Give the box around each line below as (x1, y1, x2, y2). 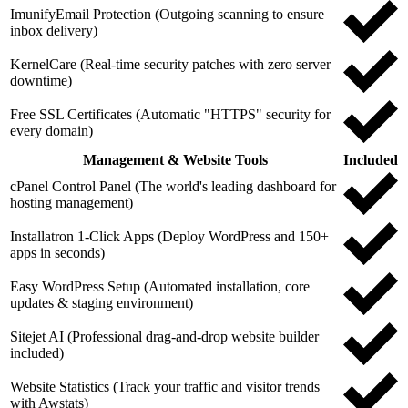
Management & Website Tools (82, 151, 268, 168)
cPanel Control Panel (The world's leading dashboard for (10, 178, 336, 194)
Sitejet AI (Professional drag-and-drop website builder (10, 328, 319, 344)
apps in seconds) (10, 244, 105, 260)
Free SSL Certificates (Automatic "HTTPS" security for (10, 106, 331, 122)
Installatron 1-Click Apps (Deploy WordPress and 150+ (10, 228, 329, 244)
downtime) (10, 72, 72, 88)
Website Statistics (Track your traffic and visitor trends (10, 378, 320, 394)
